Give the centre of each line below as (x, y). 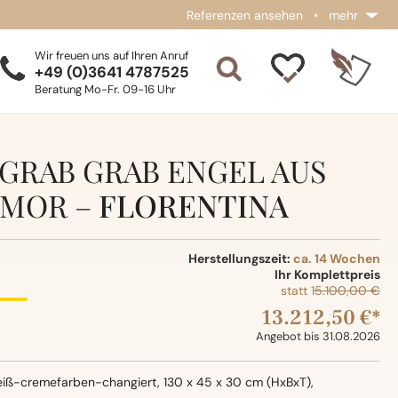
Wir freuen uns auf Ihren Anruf (111, 56)
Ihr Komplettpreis (327, 275)
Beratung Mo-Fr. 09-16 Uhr (105, 89)
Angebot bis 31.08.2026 (318, 336)
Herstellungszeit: (240, 259)
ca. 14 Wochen (336, 259)
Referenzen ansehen (245, 15)
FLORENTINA (193, 205)
